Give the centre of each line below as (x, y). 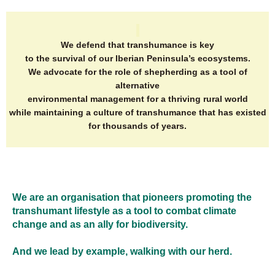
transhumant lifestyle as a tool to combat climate (124, 211)
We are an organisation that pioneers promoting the (132, 197)
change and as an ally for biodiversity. (100, 224)
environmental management (86, 99)
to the (38, 59)
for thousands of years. (137, 126)
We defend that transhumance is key (137, 45)
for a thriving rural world (196, 99)
